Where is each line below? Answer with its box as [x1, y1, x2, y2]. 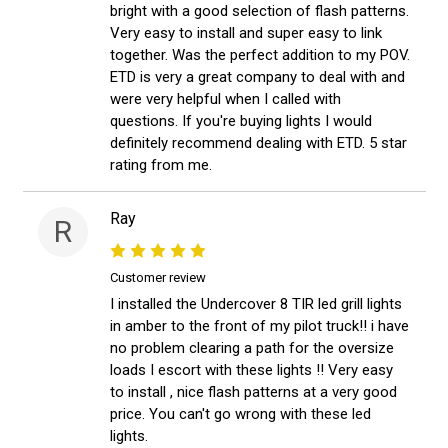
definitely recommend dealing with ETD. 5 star [110, 134, 407, 153]
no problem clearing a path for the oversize [110, 339, 394, 358]
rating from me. [110, 156, 212, 175]
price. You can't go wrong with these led [110, 405, 371, 424]
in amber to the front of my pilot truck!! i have [110, 317, 409, 336]
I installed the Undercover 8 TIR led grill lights [110, 295, 402, 314]
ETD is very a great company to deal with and [110, 68, 405, 87]
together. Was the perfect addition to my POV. [110, 46, 410, 65]
